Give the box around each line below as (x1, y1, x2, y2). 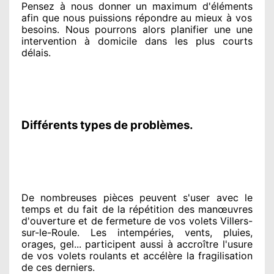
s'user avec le (177, 191, 253, 204)
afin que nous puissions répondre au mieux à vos (21, 11, 253, 24)
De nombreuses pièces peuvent (21, 191, 177, 204)
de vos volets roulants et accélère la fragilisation (21, 249, 253, 262)
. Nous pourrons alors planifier (57, 23, 208, 35)
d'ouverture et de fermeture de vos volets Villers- (21, 214, 253, 227)
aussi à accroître (136, 237, 219, 250)
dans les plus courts (137, 34, 253, 47)
